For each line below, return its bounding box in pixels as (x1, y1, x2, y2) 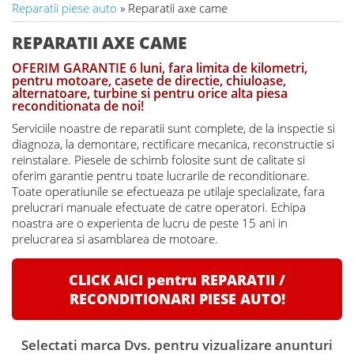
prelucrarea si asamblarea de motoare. (11, 231, 218, 247)
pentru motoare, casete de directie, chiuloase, (11, 72, 286, 90)
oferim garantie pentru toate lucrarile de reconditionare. (11, 168, 310, 184)
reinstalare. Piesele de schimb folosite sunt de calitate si (11, 152, 305, 168)
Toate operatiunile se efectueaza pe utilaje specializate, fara (11, 183, 325, 200)
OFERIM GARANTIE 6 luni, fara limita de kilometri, (11, 59, 307, 77)
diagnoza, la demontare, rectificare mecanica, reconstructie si (11, 136, 334, 153)
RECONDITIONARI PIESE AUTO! (69, 288, 285, 308)
